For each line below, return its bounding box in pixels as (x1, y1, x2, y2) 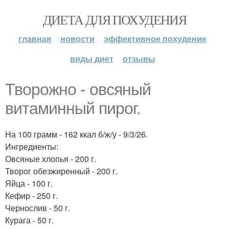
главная (18, 33, 51, 44)
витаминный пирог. (5, 99, 141, 118)
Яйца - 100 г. (5, 177, 53, 189)
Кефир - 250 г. (5, 190, 58, 201)
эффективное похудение (104, 33, 207, 44)
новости (60, 33, 95, 44)
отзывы (122, 53, 155, 64)
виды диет (70, 53, 113, 64)
